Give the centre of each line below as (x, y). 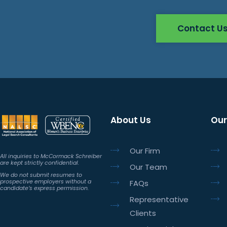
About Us (130, 120)
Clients (143, 213)
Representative (159, 199)
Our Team (148, 167)
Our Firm (145, 150)
